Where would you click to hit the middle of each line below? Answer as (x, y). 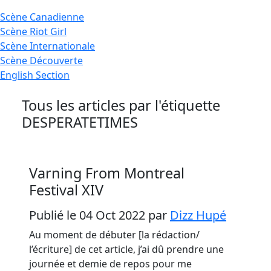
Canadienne (57, 17)
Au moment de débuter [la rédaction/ (114, 235)
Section (53, 75)
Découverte (56, 60)
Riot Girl (48, 31)
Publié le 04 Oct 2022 (89, 215)
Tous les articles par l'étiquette (121, 105)
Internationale (62, 46)
